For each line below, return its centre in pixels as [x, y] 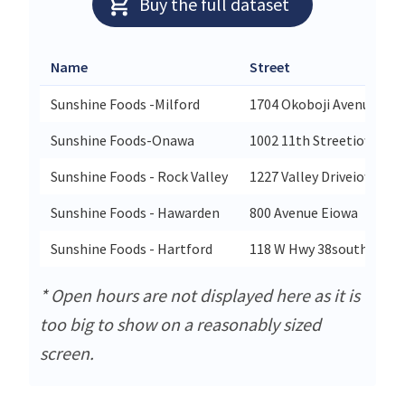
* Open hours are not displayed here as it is [200, 295]
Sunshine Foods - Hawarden [135, 212]
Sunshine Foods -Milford [125, 104]
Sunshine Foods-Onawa [122, 140]
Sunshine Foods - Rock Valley [139, 176]
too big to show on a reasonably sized [180, 324]
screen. [67, 353]
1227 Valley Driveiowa [316, 176]
